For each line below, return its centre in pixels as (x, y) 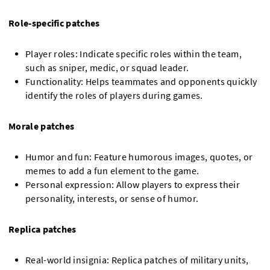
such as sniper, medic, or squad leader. (107, 67)
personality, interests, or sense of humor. (112, 198)
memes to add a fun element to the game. (112, 171)
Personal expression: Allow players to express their (133, 184)
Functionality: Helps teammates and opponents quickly (141, 81)
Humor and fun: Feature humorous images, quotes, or (139, 157)
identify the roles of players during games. (114, 95)
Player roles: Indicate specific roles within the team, (134, 54)
